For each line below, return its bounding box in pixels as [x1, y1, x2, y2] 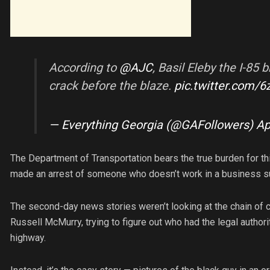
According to [49, 60, 119, 75]
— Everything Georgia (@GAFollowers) [49, 117, 256, 132]
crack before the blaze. [49, 78, 174, 93]
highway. [10, 231, 46, 243]
